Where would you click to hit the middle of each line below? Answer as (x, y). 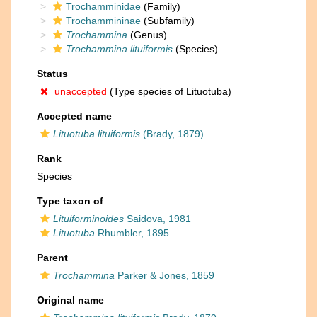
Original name (70, 300)
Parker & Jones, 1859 (165, 275)
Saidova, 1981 (157, 219)
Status (52, 74)
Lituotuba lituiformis (97, 134)
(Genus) (147, 35)
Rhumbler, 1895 (132, 233)
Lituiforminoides (88, 219)
